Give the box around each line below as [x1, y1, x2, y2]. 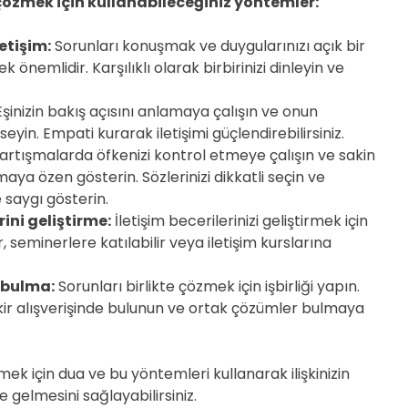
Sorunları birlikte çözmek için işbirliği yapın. [55, 276, 360, 297]
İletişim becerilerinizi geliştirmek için [111, 210, 368, 231]
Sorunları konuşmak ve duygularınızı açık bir [51, 36, 365, 56]
